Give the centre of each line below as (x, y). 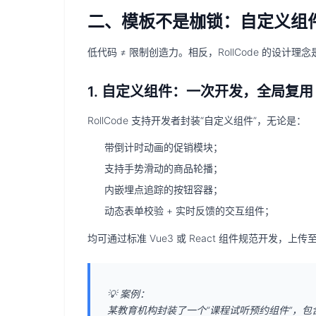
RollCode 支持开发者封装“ (146, 120)
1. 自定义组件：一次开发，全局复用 (200, 92)
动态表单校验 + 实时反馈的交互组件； (189, 211)
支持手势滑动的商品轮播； (164, 168)
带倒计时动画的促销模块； (164, 147)
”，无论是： (280, 120)
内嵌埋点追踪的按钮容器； (164, 189)
